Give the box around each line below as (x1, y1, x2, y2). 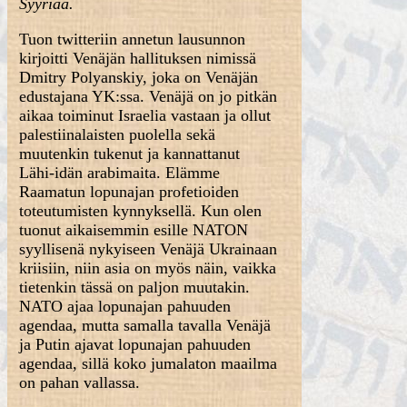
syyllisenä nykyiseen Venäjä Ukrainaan (19, 240, 278, 258)
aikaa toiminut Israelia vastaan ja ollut (19, 106, 272, 124)
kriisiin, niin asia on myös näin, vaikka (19, 259, 277, 277)
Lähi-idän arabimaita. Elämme (19, 164, 221, 182)
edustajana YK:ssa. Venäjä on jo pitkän (19, 87, 278, 105)
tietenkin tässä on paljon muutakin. (19, 278, 251, 296)
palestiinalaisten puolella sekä (19, 125, 216, 144)
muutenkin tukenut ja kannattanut (19, 144, 241, 163)
